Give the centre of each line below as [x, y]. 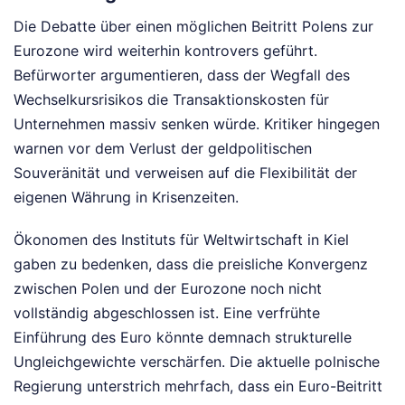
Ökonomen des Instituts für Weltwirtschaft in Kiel [181, 239]
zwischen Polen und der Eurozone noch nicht [168, 288]
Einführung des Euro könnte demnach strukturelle [183, 337]
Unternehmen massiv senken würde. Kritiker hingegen [197, 123]
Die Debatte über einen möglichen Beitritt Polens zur [193, 26]
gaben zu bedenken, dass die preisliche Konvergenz [191, 264]
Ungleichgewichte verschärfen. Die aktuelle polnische [197, 361]
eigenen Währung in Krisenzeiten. [126, 197]
